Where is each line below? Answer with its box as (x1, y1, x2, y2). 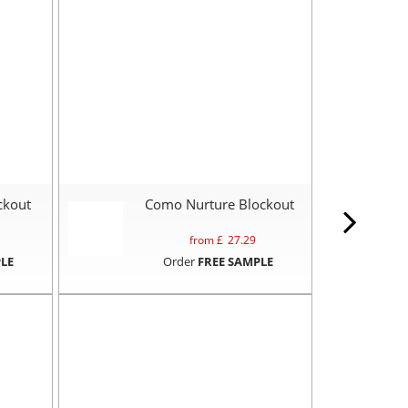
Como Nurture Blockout (144, 194, 294, 213)
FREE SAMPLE (197, 252, 273, 270)
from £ (189, 231, 223, 248)
